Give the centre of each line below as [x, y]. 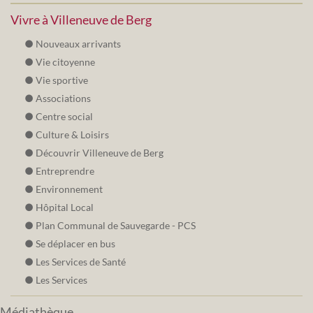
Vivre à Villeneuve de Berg [81, 20]
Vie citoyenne [65, 62]
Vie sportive [62, 80]
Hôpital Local [65, 208]
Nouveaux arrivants [78, 44]
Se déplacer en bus [75, 244]
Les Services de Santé [81, 262]
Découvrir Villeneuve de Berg [100, 153]
